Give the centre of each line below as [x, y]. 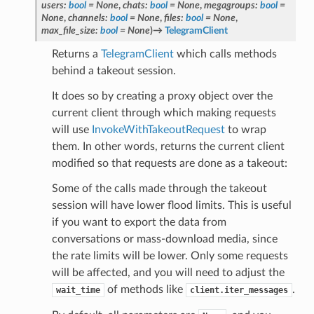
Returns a [76, 54]
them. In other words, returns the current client [168, 146]
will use [71, 129]
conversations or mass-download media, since [164, 239]
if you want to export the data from [139, 222]
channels [86, 18]
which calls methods [225, 54]
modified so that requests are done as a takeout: [169, 163]
